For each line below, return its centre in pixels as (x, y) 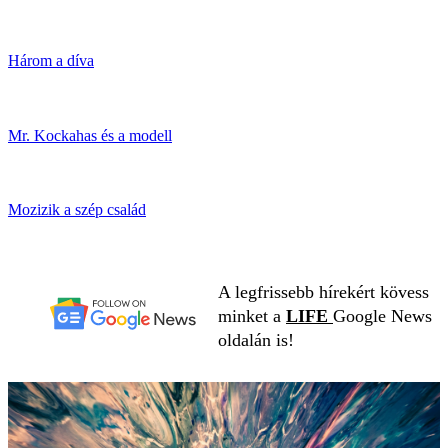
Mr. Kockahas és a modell (90, 135)
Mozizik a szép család (77, 210)
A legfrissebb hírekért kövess (323, 291)
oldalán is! (256, 339)
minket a (252, 315)
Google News (382, 315)
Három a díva (51, 61)
